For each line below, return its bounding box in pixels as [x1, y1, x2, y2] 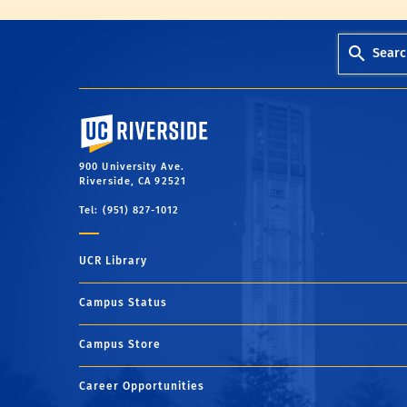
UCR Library [79, 254, 147, 268]
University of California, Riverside [79, 114, 265, 127]
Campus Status [79, 296, 167, 310]
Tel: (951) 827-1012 [79, 204, 179, 217]
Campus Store [79, 338, 161, 352]
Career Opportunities [79, 380, 204, 393]
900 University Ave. [79, 161, 184, 174]
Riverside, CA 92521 [79, 175, 186, 188]
